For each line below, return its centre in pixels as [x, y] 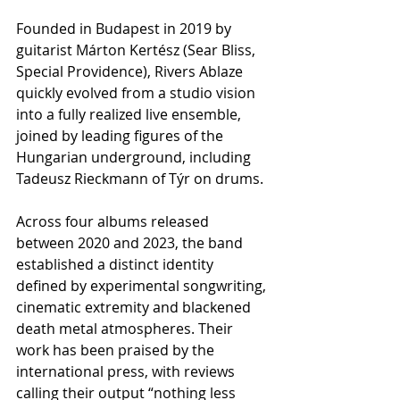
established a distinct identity [117, 264]
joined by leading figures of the [121, 135]
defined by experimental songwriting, [143, 285]
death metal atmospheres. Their [126, 328]
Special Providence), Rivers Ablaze [131, 71]
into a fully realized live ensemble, [130, 114]
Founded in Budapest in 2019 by [125, 28]
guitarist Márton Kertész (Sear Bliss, [137, 50]
